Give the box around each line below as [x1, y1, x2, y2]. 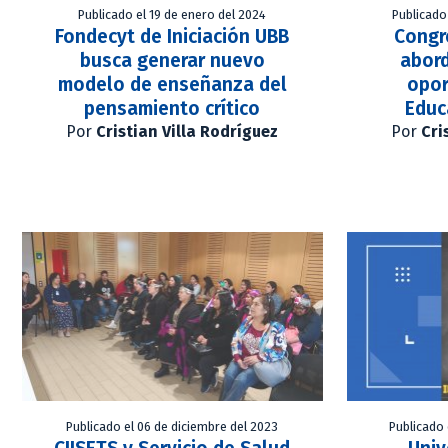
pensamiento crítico [84, 96, 261, 120]
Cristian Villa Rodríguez [96, 121, 279, 141]
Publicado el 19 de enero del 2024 [78, 6, 267, 22]
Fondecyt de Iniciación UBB [55, 24, 290, 48]
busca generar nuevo [79, 48, 265, 72]
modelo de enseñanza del [57, 72, 287, 96]
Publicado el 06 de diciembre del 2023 [66, 419, 279, 435]
